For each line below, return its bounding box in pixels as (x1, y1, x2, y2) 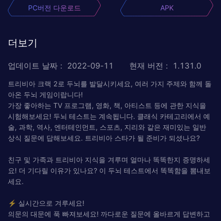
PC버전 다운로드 (28, 3, 81, 12)
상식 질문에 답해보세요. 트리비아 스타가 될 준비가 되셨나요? (8, 133, 200, 142)
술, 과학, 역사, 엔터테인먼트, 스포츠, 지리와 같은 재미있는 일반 (8, 122, 206, 131)
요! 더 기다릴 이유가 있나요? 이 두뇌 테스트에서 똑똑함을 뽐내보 (8, 166, 211, 175)
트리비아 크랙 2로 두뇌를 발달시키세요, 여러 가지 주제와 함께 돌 (8, 79, 212, 88)
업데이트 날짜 (8, 60, 58, 71)
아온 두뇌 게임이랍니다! (8, 90, 83, 99)
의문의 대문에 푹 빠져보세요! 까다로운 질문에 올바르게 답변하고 (8, 209, 210, 218)
